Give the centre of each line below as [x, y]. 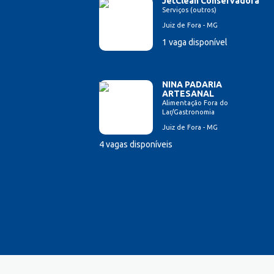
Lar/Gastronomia [188, 112]
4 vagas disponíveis [136, 145]
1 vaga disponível [195, 43]
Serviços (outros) [189, 10]
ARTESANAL [188, 94]
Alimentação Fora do [195, 103]
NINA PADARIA [192, 85]
